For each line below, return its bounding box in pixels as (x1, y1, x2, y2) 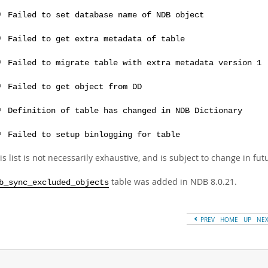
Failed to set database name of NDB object (8, 11, 204, 20)
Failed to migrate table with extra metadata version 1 (8, 59, 261, 68)
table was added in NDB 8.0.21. (109, 176, 237, 187)
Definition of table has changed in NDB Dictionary (8, 106, 242, 115)
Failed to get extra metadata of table (8, 35, 185, 44)
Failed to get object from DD (8, 83, 142, 92)
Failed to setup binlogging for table (8, 130, 180, 139)
